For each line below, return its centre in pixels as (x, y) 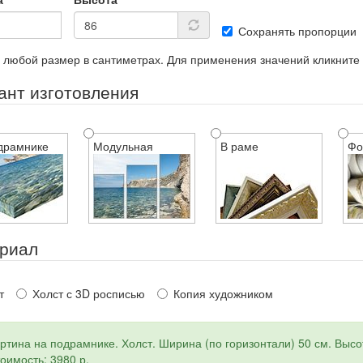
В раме (239, 146)
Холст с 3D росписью (88, 293)
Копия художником (223, 293)
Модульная (123, 146)
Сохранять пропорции (297, 31)
